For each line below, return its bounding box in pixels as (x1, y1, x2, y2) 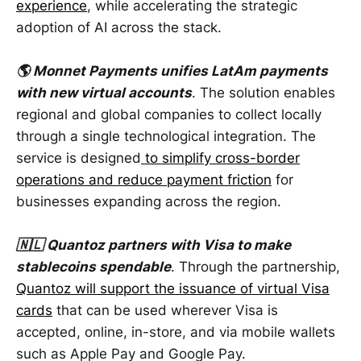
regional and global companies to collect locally (16, 106, 322, 122)
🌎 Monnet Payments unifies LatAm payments (16, 62, 328, 79)
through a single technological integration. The (16, 127, 316, 144)
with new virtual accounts (16, 84, 192, 101)
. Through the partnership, (171, 258, 340, 275)
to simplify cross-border (141, 149, 300, 166)
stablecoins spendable (16, 258, 171, 275)
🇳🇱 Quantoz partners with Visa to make (16, 236, 291, 253)
